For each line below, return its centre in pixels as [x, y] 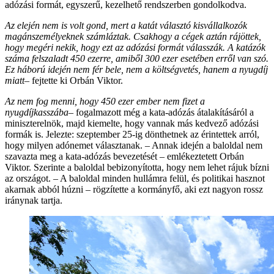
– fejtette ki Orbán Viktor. [74, 81]
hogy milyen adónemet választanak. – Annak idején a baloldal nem [134, 146]
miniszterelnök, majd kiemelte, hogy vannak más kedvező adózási [132, 124]
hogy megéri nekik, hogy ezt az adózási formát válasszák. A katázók [135, 48]
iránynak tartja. [34, 201]
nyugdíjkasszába [37, 113]
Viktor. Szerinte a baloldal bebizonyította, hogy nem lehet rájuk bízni [137, 168]
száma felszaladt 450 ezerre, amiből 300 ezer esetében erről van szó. [137, 59]
